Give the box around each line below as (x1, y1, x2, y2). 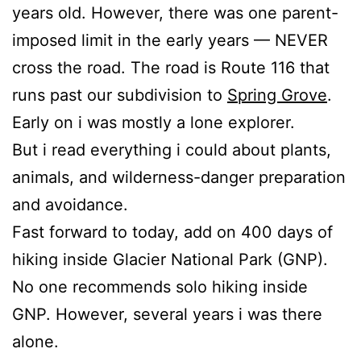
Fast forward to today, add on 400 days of (12, 222, 333, 242)
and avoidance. (12, 194, 128, 214)
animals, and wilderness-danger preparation (12, 167, 346, 187)
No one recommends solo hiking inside (12, 276, 308, 297)
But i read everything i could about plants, (12, 139, 331, 160)
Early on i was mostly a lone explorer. (12, 112, 295, 132)
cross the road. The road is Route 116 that (12, 57, 330, 77)
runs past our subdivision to (12, 85, 227, 105)
